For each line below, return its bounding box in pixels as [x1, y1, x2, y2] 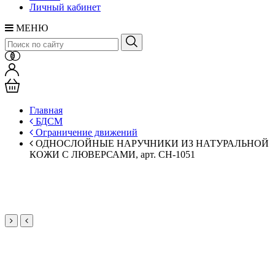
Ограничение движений [33, 127, 137, 138]
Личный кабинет [29, 2, 101, 12]
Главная [29, 105, 63, 116]
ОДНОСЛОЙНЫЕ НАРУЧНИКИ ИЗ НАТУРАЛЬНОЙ [33, 138, 269, 149]
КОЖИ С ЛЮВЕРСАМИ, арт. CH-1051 [29, 149, 195, 160]
